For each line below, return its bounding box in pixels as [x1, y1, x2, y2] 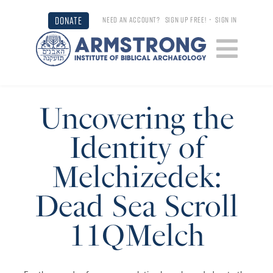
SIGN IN [215, 14, 237, 26]
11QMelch [68, 218, 205, 252]
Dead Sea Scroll [35, 189, 238, 223]
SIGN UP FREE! [165, 14, 207, 26]
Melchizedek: [51, 160, 222, 194]
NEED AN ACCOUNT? [102, 14, 165, 26]
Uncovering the [39, 101, 234, 135]
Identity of [69, 130, 204, 165]
